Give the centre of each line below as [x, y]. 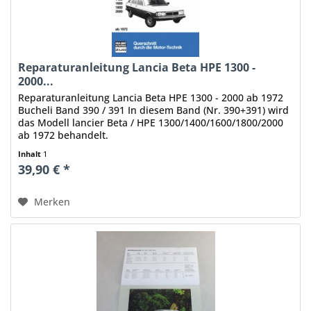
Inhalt [31, 153]
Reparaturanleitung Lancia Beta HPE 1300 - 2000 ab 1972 [151, 97]
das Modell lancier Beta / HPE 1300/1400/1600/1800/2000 [151, 122]
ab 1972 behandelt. [64, 135]
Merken [52, 201]
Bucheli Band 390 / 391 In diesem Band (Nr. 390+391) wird [154, 110]
